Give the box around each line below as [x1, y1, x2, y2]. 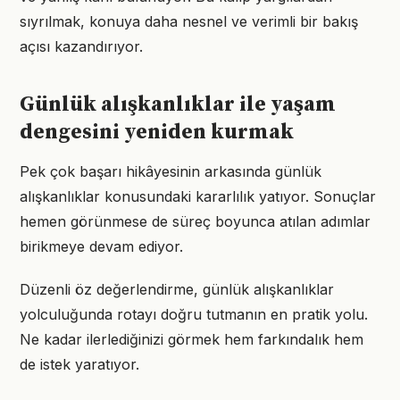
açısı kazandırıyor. [20, 37, 143, 55]
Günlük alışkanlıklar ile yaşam [20, 91, 336, 118]
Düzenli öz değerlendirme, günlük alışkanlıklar [20, 280, 334, 298]
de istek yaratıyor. [20, 355, 139, 373]
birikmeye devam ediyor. [20, 237, 183, 255]
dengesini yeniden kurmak [20, 119, 294, 146]
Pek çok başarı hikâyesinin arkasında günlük [20, 162, 321, 180]
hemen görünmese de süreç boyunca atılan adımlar [20, 212, 371, 230]
